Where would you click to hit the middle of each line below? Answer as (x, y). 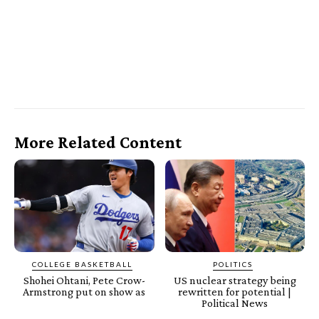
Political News (235, 303)
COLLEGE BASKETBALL (82, 265)
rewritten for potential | (235, 292)
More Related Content (98, 142)
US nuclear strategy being (235, 281)
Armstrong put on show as (84, 292)
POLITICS (232, 265)
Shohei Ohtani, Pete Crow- (84, 281)
